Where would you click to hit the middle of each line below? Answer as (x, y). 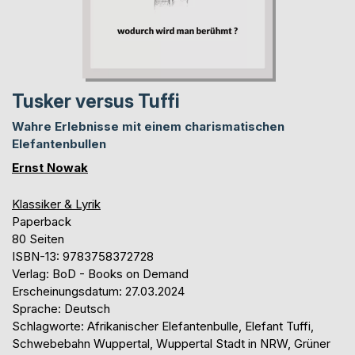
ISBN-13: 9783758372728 (83, 256)
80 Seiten (38, 239)
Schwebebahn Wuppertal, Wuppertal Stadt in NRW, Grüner (171, 343)
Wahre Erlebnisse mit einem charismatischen (148, 126)
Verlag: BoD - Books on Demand (100, 273)
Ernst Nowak (50, 167)
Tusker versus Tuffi (96, 101)
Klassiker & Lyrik (56, 204)
